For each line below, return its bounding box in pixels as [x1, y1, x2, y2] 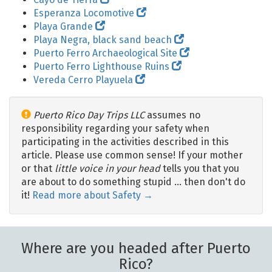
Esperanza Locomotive [33, 7, 137, 19]
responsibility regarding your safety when [21, 123, 209, 135]
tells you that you [160, 163, 239, 175]
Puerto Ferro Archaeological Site [33, 47, 180, 59]
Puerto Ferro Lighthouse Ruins [33, 61, 172, 73]
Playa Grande [33, 21, 95, 33]
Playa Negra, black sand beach [33, 34, 174, 46]
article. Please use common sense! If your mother [21, 149, 243, 161]
